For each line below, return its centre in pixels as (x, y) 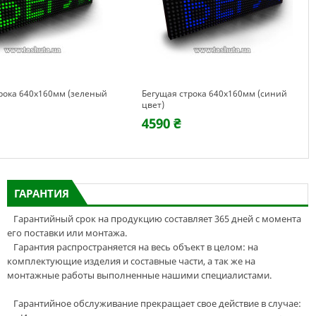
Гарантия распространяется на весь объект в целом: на (132, 247)
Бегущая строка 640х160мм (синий (214, 93)
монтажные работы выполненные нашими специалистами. (139, 275)
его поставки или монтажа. (67, 233)
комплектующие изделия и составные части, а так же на (131, 261)
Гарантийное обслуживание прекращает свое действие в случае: (154, 303)
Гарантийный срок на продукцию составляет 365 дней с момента (154, 219)
